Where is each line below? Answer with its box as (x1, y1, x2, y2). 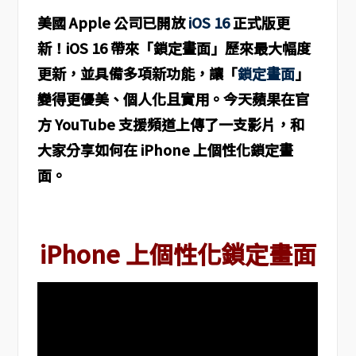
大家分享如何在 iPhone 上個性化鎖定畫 (37, 139, 293, 161)
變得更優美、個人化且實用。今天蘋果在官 (37, 88, 309, 110)
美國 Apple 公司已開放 (37, 12, 188, 33)
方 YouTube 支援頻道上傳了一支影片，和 (37, 114, 304, 135)
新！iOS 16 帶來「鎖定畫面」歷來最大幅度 (37, 37, 311, 59)
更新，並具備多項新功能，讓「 (37, 63, 238, 84)
